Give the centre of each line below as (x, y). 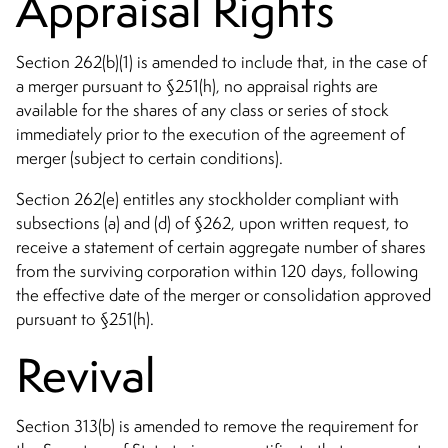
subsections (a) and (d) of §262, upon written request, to (212, 223)
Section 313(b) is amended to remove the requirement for (217, 425)
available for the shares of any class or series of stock (202, 109)
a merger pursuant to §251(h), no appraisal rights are (197, 85)
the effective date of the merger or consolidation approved (223, 295)
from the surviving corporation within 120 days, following (217, 271)
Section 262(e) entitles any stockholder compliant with (207, 199)
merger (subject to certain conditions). (149, 157)
